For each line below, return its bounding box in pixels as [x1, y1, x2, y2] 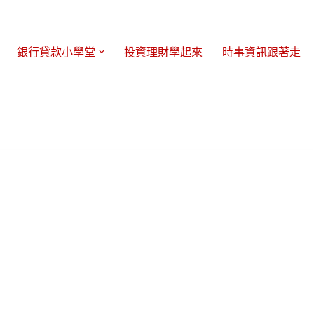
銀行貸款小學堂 [17, 46, 95, 58]
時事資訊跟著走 [222, 46, 301, 58]
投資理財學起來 [124, 46, 203, 58]
